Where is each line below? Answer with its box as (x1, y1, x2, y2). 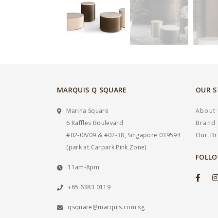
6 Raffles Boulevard (66, 118, 124, 127)
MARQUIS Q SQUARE (57, 85, 127, 94)
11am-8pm (68, 163, 100, 171)
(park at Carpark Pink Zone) (66, 143, 146, 151)
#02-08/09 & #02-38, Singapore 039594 (66, 130, 181, 139)
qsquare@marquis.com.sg (68, 202, 145, 211)
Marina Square (66, 106, 109, 115)
